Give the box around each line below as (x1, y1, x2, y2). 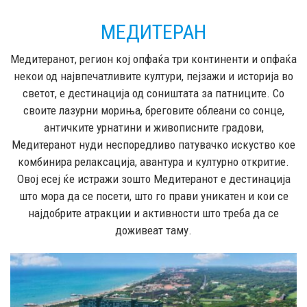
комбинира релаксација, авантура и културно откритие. (18, 155, 289, 169)
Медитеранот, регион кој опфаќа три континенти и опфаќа (10, 52, 297, 66)
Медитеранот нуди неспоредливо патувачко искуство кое (12, 138, 295, 152)
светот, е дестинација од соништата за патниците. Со (23, 86, 284, 101)
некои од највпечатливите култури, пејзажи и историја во (14, 69, 293, 84)
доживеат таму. (115, 223, 192, 238)
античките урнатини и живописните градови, (43, 121, 264, 135)
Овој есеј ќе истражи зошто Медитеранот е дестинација (16, 172, 291, 186)
